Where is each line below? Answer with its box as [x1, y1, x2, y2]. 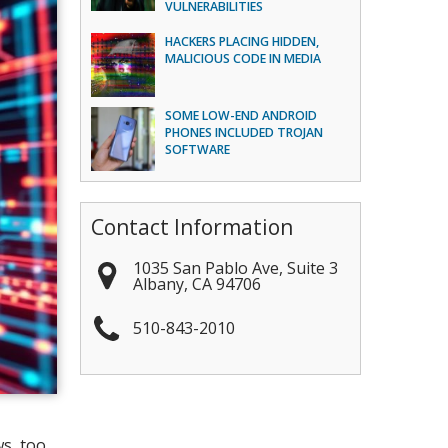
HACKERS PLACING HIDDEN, [165, 32, 320, 50]
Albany [133, 272, 185, 295]
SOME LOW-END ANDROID [165, 106, 318, 124]
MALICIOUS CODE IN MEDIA [165, 49, 322, 67]
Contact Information [91, 212, 294, 241]
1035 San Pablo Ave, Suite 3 [133, 256, 339, 279]
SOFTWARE [165, 140, 231, 158]
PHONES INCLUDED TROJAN [165, 123, 324, 141]
